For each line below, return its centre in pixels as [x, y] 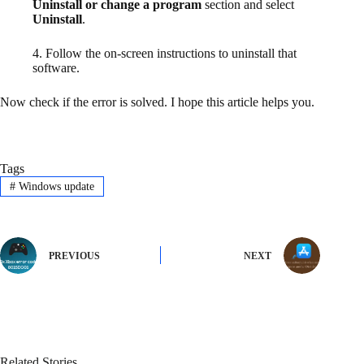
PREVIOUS [74, 256]
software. [56, 68]
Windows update [54, 186]
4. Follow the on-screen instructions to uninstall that [165, 54]
